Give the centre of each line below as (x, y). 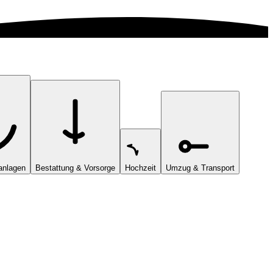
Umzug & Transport (200, 168)
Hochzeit (140, 168)
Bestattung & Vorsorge (75, 168)
